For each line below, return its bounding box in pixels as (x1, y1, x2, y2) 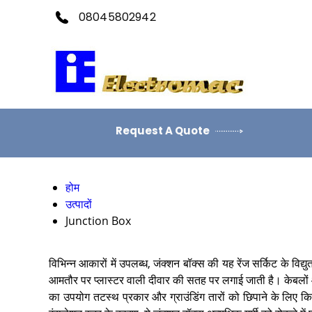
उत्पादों (65, 196, 92, 212)
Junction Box (65, 213, 131, 228)
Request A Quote (115, 123, 212, 138)
